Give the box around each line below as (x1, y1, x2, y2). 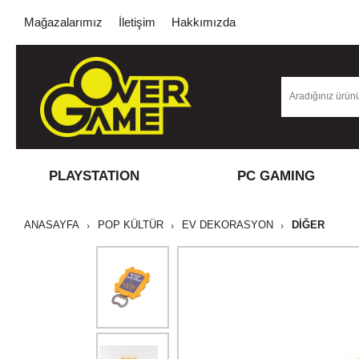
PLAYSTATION (48, 168, 139, 184)
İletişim (119, 15, 155, 29)
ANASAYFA (24, 219, 79, 231)
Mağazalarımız (24, 15, 103, 29)
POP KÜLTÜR (98, 219, 163, 231)
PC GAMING (236, 168, 315, 184)
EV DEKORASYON (182, 219, 273, 231)
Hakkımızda (171, 15, 236, 29)
